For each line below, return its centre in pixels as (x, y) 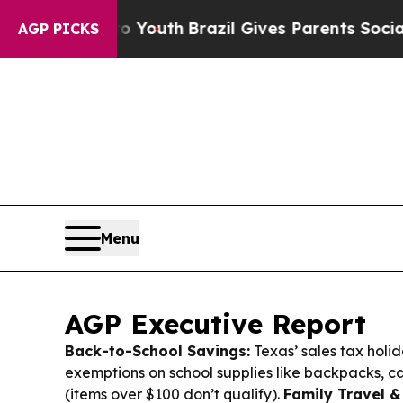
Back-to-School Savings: (157, 351)
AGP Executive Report (215, 324)
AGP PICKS (58, 29)
